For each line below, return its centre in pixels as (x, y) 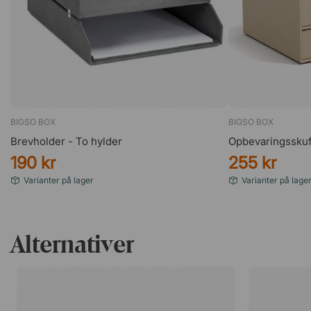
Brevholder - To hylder (66, 141)
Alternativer (72, 244)
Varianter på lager (59, 180)
